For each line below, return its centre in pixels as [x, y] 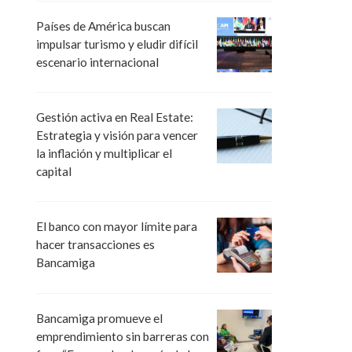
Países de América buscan [103, 26]
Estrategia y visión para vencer [117, 136]
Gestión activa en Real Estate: [115, 117]
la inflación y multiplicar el [104, 154]
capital [54, 172]
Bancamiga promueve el [99, 318]
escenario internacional [97, 62]
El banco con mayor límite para [117, 227]
